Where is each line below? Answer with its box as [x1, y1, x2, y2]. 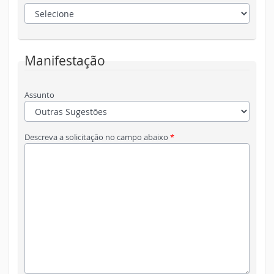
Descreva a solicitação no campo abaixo [24, 131, 170, 143]
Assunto [24, 89, 54, 101]
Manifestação [24, 52, 105, 70]
